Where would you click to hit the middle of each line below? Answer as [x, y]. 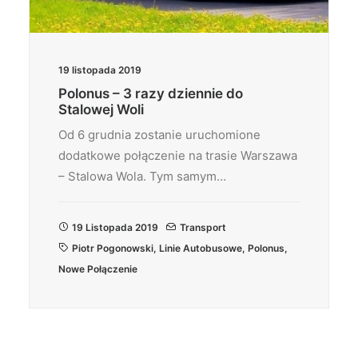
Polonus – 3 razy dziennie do [151, 93]
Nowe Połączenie [98, 269]
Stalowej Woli [101, 109]
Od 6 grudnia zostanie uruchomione [159, 135]
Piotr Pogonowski [113, 248]
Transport [203, 227]
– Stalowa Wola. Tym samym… [142, 176]
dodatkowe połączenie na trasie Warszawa [178, 155]
